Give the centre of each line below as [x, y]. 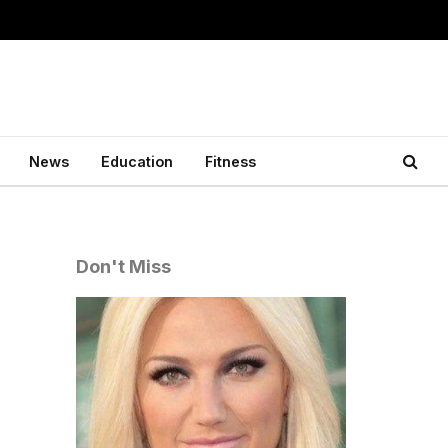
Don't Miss [123, 266]
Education [137, 161]
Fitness [230, 161]
